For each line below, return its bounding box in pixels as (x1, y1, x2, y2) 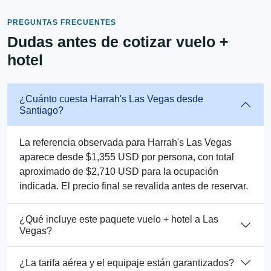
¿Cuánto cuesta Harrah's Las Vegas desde (19, 94, 203, 105)
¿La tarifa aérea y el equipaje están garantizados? (19, 257, 234, 268)
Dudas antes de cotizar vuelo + (7, 33, 229, 51)
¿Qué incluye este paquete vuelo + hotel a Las (19, 214, 218, 225)
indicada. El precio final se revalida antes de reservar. (19, 181, 248, 192)
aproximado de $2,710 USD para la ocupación (19, 166, 218, 177)
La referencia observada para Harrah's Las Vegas (19, 137, 232, 148)
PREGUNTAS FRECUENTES (7, 18, 116, 27)
